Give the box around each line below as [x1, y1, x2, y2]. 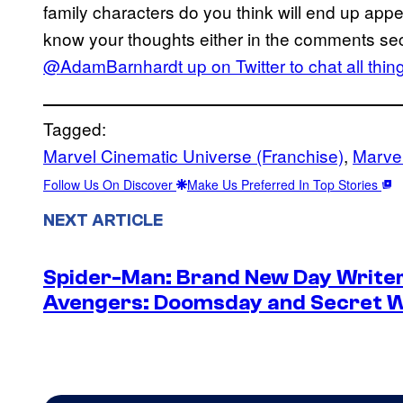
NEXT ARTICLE [43, 210, 163, 230]
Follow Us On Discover [43, 175, 176, 193]
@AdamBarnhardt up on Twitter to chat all [43, 52, 368, 77]
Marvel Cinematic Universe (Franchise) [43, 142, 344, 167]
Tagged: [43, 115, 106, 140]
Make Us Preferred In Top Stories [187, 175, 381, 193]
